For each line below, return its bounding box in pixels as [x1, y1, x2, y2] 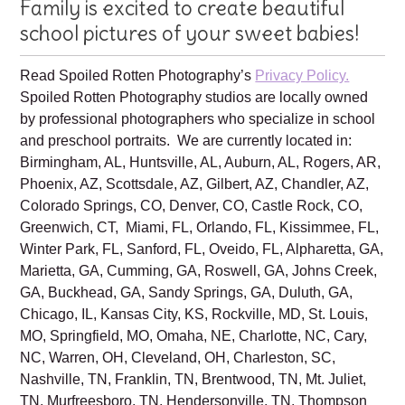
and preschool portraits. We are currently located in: [20, 184, 353, 201]
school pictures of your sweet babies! [20, 72, 360, 99]
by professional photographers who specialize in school [20, 163, 376, 179]
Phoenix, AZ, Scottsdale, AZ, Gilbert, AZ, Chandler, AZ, [20, 228, 370, 244]
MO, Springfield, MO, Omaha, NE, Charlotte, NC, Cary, [20, 380, 368, 396]
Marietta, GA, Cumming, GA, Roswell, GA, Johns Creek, [20, 315, 378, 331]
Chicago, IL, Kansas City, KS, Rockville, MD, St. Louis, [20, 358, 369, 374]
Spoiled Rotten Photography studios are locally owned [20, 141, 369, 157]
